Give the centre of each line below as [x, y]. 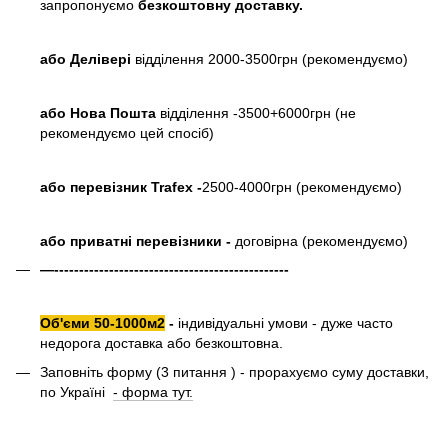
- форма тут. [153, 391]
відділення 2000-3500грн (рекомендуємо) [269, 58]
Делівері [100, 58]
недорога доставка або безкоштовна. [161, 343]
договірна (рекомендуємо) [321, 240]
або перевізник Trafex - [121, 186]
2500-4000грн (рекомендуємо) [302, 186]
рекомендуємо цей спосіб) [127, 132]
